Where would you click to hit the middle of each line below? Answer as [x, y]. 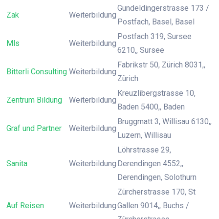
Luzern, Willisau [144, 135]
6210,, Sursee [141, 50]
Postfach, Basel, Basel [156, 22]
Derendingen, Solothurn [157, 177]
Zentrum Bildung [34, 100]
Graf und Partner [34, 128]
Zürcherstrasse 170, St [156, 192]
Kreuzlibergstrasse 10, [156, 93]
